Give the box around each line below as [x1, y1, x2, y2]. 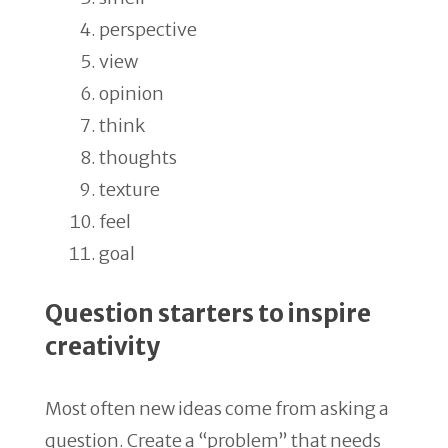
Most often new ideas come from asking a [45, 397, 389, 420]
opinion [99, 82, 164, 105]
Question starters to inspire [45, 298, 371, 329]
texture [99, 178, 160, 201]
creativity [45, 331, 160, 362]
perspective [99, 18, 197, 41]
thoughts [99, 146, 177, 169]
